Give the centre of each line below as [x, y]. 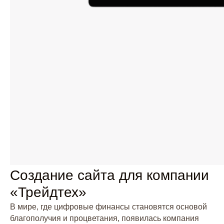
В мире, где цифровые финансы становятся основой [108, 207]
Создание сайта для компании [109, 175]
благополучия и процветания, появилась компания [104, 218]
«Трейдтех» [48, 192]
